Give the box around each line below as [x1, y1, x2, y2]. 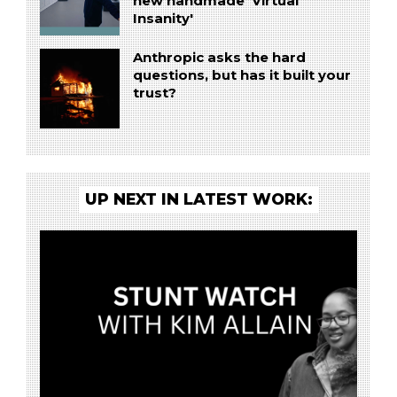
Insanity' [132, 10, 193, 27]
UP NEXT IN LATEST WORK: [84, 189, 313, 208]
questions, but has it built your [132, 67, 351, 84]
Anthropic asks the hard [132, 50, 306, 66]
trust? [132, 85, 176, 102]
